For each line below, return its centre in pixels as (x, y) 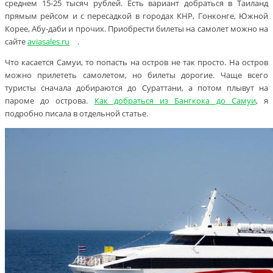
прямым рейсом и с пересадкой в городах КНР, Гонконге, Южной (136, 16)
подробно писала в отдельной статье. (76, 114)
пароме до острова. (50, 101)
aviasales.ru (48, 42)
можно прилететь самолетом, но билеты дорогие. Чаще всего (136, 75)
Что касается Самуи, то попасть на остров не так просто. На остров (136, 62)
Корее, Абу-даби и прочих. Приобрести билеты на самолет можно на (136, 29)
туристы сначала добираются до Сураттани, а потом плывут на (136, 88)
